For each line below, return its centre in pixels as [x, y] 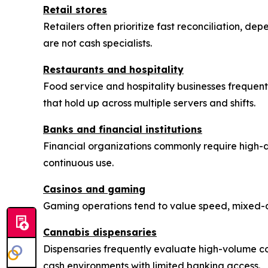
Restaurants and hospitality [113, 70]
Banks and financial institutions [123, 130]
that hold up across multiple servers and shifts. [149, 103]
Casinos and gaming [94, 189]
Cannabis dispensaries [100, 232]
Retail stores [75, 10]
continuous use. [78, 163]
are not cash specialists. [98, 43]
